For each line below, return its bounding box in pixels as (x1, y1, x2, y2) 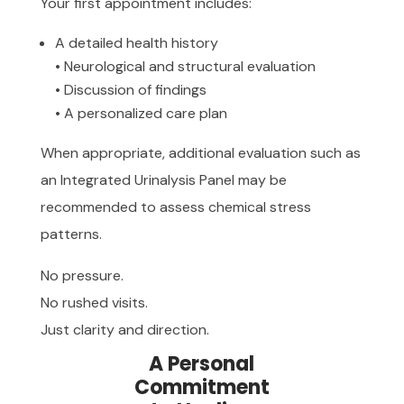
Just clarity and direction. (40, 319, 209, 339)
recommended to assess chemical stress (40, 197, 311, 216)
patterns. (40, 224, 102, 243)
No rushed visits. (40, 292, 148, 312)
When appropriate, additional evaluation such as (40, 142, 361, 162)
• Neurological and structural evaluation (54, 56, 316, 76)
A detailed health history (54, 32, 218, 52)
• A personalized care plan (54, 103, 227, 123)
